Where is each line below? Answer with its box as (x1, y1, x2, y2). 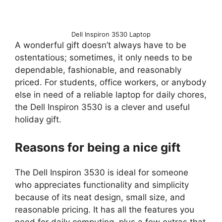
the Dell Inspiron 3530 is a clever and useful (15, 102, 190, 112)
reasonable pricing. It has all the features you (15, 204, 194, 215)
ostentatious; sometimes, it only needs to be (15, 53, 192, 63)
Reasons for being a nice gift (15, 140, 180, 155)
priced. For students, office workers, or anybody (15, 77, 206, 88)
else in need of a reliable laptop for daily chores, (15, 90, 207, 100)
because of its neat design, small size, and (15, 192, 185, 202)
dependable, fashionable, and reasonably (15, 65, 181, 75)
